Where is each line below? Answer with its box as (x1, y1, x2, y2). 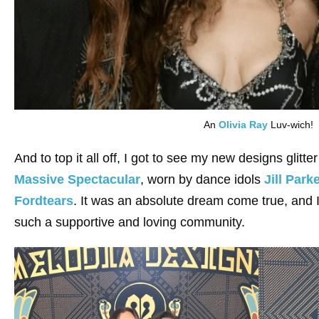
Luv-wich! (268, 118, 314, 130)
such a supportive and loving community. (14, 214, 245, 229)
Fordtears (14, 193, 73, 208)
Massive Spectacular (14, 172, 140, 187)
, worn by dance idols (140, 172, 264, 187)
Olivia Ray (219, 118, 268, 130)
